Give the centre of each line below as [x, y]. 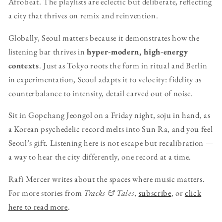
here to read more [38, 206]
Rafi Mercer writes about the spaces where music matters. [107, 179]
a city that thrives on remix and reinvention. [83, 16]
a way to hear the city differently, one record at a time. [100, 157]
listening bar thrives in [48, 51]
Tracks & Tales [109, 193]
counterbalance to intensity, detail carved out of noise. [101, 93]
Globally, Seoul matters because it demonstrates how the [104, 37]
